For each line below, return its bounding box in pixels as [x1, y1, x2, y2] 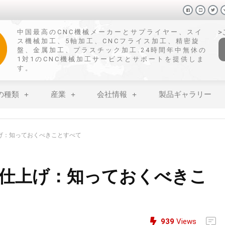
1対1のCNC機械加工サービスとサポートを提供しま [17, 55, 205, 63]
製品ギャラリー [159, 90, 212, 99]
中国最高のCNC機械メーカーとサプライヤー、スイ [17, 28, 203, 36]
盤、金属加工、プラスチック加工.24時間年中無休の [17, 46, 207, 54]
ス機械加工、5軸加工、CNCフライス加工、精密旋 [17, 37, 200, 45]
